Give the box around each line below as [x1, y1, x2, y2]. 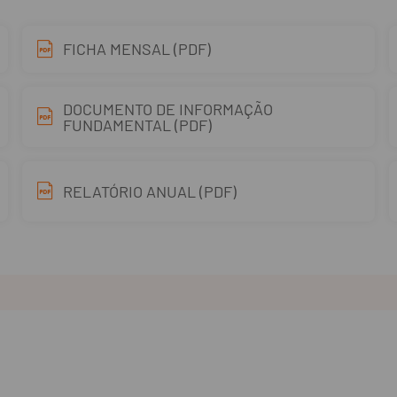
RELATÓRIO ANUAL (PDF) [63, 182, 237, 201]
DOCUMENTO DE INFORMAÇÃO [63, 99, 274, 119]
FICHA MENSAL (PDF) [63, 39, 212, 58]
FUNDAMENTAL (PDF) [63, 115, 213, 135]
